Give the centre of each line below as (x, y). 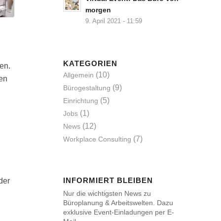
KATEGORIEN (90, 63)
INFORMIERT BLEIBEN (108, 180)
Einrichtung (80, 101)
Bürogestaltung (87, 88)
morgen (98, 10)
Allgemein (78, 75)
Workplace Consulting (97, 139)
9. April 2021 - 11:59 (113, 21)
